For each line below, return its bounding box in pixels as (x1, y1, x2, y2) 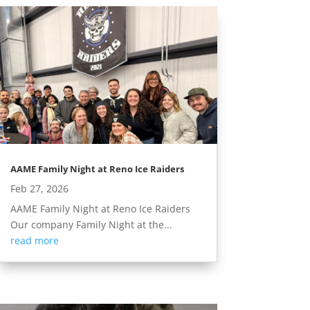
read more (10, 234, 59, 248)
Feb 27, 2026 (10, 182, 69, 196)
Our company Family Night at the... (10, 218, 172, 232)
